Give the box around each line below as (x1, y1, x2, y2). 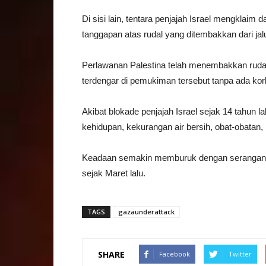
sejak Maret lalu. (82, 168, 145, 178)
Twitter (229, 249, 252, 258)
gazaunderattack (118, 207, 175, 216)
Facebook (159, 249, 190, 258)
